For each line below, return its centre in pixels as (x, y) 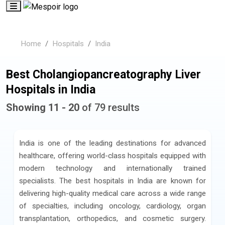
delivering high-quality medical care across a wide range (113, 194)
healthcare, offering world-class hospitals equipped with (113, 156)
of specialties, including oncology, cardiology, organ (113, 206)
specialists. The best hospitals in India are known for (113, 181)
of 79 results (109, 108)
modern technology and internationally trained (113, 168)
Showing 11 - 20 (43, 108)
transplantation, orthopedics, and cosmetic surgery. (113, 219)
